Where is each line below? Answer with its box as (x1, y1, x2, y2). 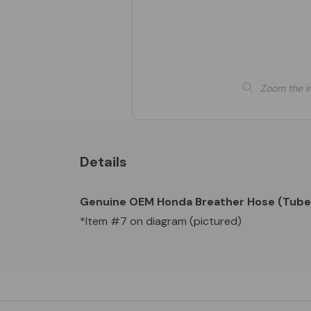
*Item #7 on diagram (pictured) (80, 213, 242, 228)
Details (80, 152, 127, 171)
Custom (80, 246, 134, 265)
